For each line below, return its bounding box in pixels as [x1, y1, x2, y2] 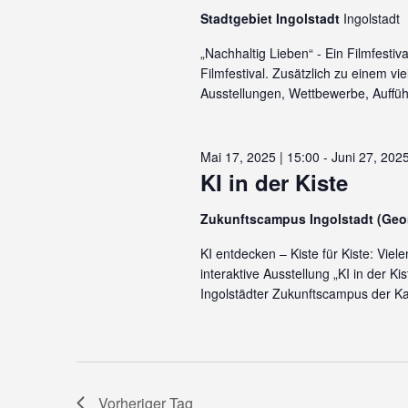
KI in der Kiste [199, 167, 348, 198]
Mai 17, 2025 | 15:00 [199, 148, 320, 166]
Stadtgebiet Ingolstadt [199, 9, 343, 27]
